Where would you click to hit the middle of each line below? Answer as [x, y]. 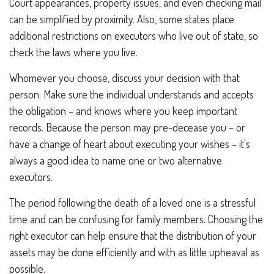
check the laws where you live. [73, 52]
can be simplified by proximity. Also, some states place [122, 19]
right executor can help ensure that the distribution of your [133, 235]
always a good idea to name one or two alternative [116, 160]
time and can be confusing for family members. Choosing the [136, 219]
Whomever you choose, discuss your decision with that [124, 78]
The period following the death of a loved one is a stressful [132, 202]
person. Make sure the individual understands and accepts [131, 94]
